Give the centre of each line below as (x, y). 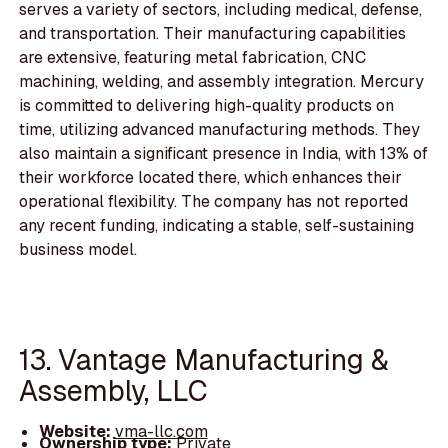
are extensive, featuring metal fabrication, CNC (193, 58)
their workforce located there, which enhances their (211, 178)
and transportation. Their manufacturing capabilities (213, 34)
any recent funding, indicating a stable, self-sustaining (217, 226)
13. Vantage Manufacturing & (204, 359)
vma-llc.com (161, 432)
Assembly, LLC (114, 390)
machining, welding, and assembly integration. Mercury (222, 82)
